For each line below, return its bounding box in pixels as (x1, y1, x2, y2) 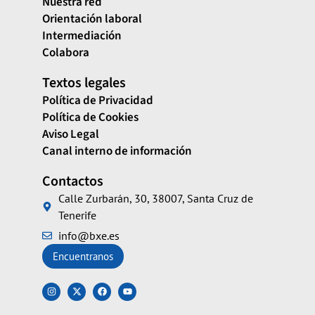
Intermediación (42, 27, 122, 44)
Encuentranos (53, 249, 113, 263)
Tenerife (58, 207, 96, 222)
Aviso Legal (42, 125, 99, 143)
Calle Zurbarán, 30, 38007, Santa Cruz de (58, 191, 253, 205)
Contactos (42, 171, 103, 191)
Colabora (42, 44, 89, 61)
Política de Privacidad (42, 91, 153, 109)
